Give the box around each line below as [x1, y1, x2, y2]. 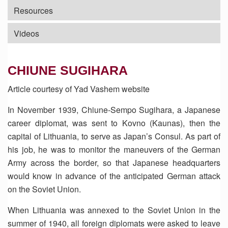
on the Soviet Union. [8, 183, 81, 195]
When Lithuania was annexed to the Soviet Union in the [8, 204, 220, 216]
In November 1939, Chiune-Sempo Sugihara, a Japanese [8, 104, 220, 116]
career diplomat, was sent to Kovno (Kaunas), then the [8, 117, 220, 129]
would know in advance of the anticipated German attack [8, 170, 220, 182]
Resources [14, 5, 53, 16]
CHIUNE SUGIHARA [8, 63, 128, 77]
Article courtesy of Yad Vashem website [8, 83, 150, 95]
